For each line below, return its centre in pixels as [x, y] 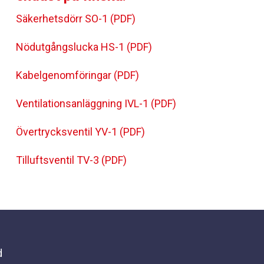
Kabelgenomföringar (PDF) [77, 75]
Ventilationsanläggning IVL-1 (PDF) [96, 103]
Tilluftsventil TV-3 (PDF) [71, 160]
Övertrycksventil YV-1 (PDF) [80, 132]
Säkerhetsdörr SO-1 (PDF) [76, 19]
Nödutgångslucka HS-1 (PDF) [84, 47]
